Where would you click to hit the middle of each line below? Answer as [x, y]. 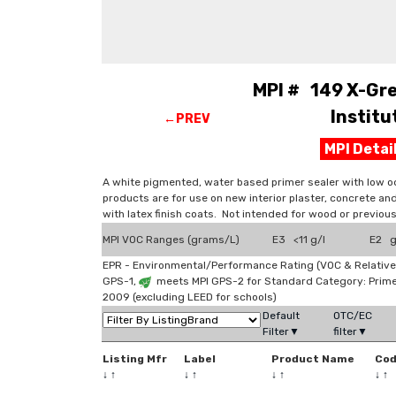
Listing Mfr [135, 359]
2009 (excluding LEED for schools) [190, 297]
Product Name [313, 359]
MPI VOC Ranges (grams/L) [171, 240]
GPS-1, [121, 281]
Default [281, 316]
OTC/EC [353, 316]
